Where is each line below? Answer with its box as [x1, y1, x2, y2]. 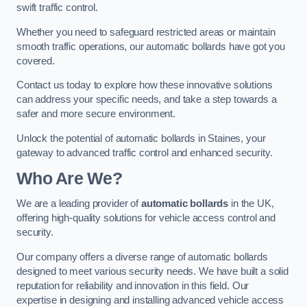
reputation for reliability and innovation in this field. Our [16, 280, 249, 291]
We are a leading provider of [16, 198, 141, 210]
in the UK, [228, 198, 274, 210]
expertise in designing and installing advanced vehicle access [16, 294, 284, 306]
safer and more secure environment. [16, 108, 176, 120]
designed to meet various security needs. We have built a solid [16, 265, 288, 277]
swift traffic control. [16, 2, 101, 14]
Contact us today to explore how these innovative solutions [16, 79, 273, 91]
